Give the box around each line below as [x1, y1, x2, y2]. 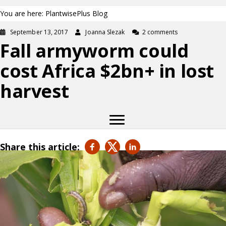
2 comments [142, 28, 178, 36]
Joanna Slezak [85, 28, 125, 36]
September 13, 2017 [10, 28, 69, 36]
